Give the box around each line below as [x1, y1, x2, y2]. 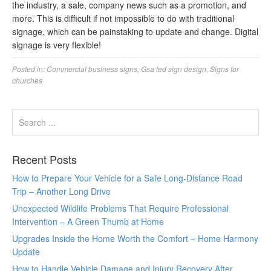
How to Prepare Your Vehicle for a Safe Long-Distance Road [12, 172, 243, 184]
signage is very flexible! [12, 39, 101, 51]
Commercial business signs [47, 64, 137, 74]
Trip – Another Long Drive [12, 185, 111, 197]
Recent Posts [12, 151, 77, 167]
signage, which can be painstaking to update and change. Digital [12, 25, 258, 38]
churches [12, 75, 42, 85]
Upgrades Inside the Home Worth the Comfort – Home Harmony [12, 232, 258, 244]
